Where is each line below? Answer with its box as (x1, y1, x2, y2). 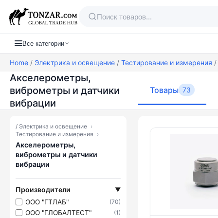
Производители (16, 185, 71, 194)
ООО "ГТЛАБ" (25, 198, 69, 206)
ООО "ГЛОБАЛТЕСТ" (25, 208, 91, 217)
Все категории (22, 39, 64, 47)
